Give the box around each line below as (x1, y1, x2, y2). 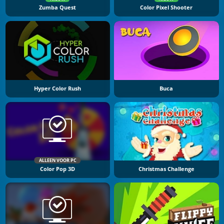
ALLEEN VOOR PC (38, 157, 76, 164)
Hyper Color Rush (34, 84, 81, 92)
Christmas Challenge (138, 165, 194, 173)
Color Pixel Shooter (140, 4, 193, 11)
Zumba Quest (39, 4, 76, 11)
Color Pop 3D (40, 165, 75, 173)
